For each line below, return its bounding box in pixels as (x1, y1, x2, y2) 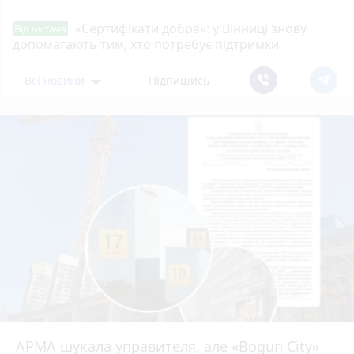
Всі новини (24, 72, 88, 88)
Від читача (14, 21, 66, 36)
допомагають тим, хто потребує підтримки (13, 35, 279, 53)
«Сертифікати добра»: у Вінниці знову (75, 19, 307, 37)
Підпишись (149, 72, 210, 88)
